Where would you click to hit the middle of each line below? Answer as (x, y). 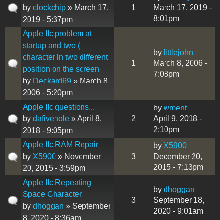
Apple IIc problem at (57, 33)
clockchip (49, 7)
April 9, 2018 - (178, 118)
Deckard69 (52, 81)
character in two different (65, 57)
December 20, (178, 156)
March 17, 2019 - (182, 7)
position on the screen (61, 69)
